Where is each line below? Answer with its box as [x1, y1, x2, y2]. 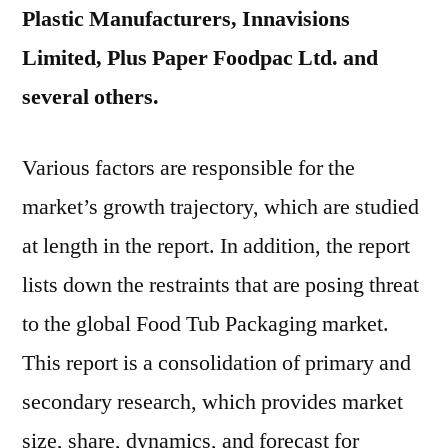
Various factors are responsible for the [22, 154, 355, 182]
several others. [22, 83, 159, 111]
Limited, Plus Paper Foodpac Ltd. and [22, 44, 378, 72]
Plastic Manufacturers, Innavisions [22, 5, 350, 33]
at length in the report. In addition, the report [22, 232, 410, 260]
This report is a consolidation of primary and [22, 349, 411, 377]
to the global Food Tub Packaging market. [22, 310, 389, 338]
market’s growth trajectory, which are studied [22, 193, 419, 221]
